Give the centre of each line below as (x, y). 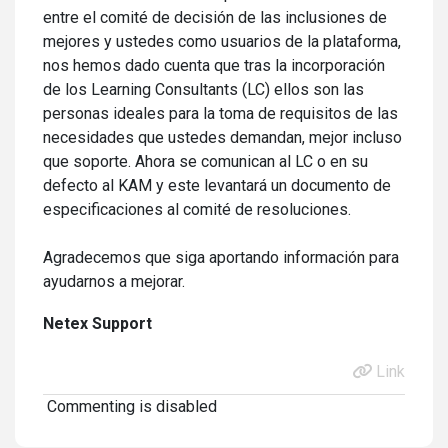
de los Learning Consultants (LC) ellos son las (203, 89)
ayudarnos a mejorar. (114, 281)
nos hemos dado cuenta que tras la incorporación (214, 65)
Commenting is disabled (130, 406)
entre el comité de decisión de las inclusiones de (215, 17)
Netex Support (97, 323)
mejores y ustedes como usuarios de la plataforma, (222, 41)
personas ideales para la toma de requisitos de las (220, 113)
